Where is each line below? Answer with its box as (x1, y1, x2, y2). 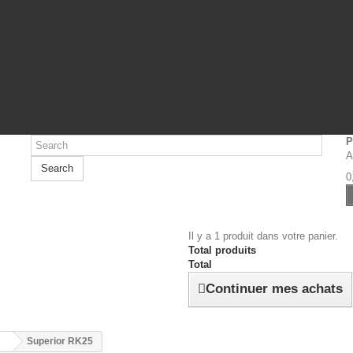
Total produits (188, 244, 256, 256)
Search (40, 162, 73, 174)
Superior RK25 (27, 336, 93, 347)
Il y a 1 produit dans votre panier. (188, 230, 338, 242)
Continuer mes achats (206, 281, 343, 296)
